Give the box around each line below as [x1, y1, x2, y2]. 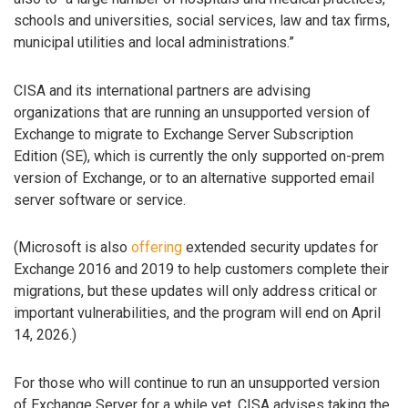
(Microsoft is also [14, 239, 131, 257]
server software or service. [14, 190, 186, 209]
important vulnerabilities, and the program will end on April [14, 304, 381, 322]
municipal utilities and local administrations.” [14, 33, 294, 51]
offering [131, 239, 182, 257]
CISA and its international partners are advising [14, 81, 311, 99]
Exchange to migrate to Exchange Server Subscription [14, 125, 353, 143]
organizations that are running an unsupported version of [14, 103, 371, 121]
